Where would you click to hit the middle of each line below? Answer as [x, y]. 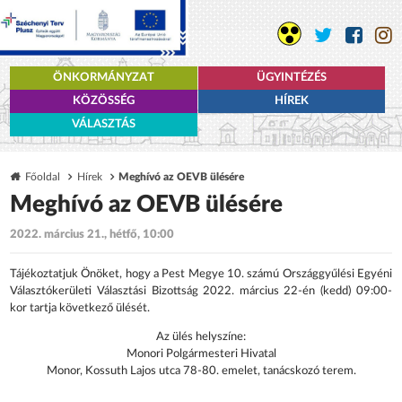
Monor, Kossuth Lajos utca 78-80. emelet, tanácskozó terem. [201, 371]
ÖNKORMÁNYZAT [103, 78]
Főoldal [43, 177]
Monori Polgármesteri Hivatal [201, 354]
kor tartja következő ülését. [80, 308]
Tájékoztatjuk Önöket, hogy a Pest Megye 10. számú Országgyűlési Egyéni [201, 274]
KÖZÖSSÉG [103, 101]
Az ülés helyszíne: [201, 336]
